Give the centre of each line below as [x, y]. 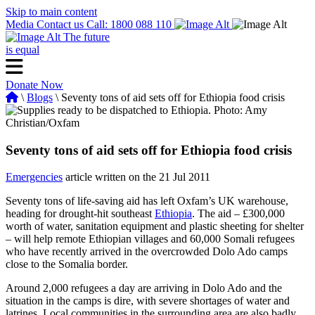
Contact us [60, 24]
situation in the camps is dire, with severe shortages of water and [148, 301]
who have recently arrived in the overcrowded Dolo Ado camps [147, 252]
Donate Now [34, 85]
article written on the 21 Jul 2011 [136, 177]
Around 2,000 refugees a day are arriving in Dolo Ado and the [144, 288]
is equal [22, 50]
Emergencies [34, 177]
